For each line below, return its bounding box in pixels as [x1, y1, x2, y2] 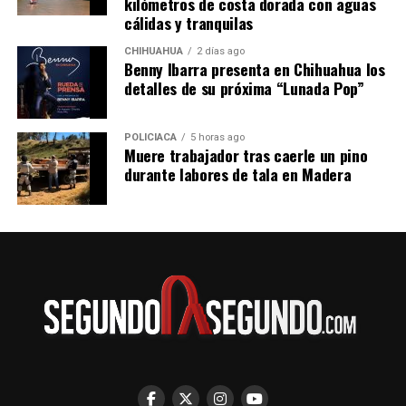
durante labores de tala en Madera [123, 161, 352, 186]
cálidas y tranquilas [123, 10, 253, 34]
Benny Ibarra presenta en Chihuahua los [123, 56, 385, 81]
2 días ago [196, 44, 245, 57]
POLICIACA [123, 130, 177, 143]
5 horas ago [189, 130, 245, 143]
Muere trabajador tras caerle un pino [123, 142, 368, 167]
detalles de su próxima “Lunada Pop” [123, 75, 364, 100]
